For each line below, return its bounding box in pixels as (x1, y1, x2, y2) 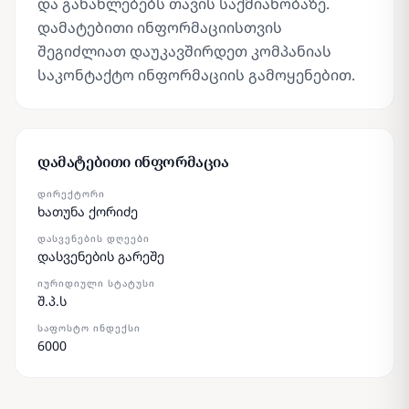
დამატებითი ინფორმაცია (37, 152, 229, 172)
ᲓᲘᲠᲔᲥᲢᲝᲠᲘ (37, 187, 105, 200)
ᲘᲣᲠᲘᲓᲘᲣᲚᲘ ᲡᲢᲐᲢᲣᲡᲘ (37, 277, 155, 289)
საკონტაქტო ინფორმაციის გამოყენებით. (37, 65, 355, 85)
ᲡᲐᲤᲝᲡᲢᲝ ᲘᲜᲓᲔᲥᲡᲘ (37, 321, 141, 334)
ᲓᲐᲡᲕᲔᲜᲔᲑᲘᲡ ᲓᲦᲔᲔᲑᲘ (37, 232, 150, 245)
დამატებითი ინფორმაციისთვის (37, 17, 282, 37)
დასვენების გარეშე (37, 247, 164, 265)
